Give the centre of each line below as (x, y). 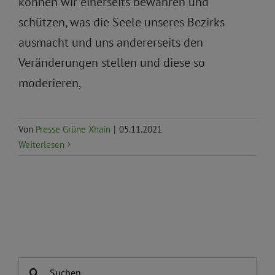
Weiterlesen (41, 144)
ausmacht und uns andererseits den (111, 42)
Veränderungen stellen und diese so (112, 62)
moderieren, (50, 83)
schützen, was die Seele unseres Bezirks (122, 22)
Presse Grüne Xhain (73, 129)
